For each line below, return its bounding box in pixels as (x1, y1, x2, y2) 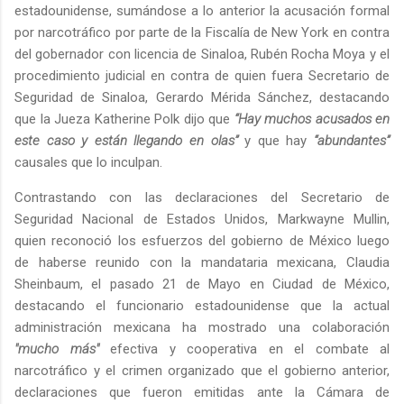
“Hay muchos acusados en (234, 111, 390, 128)
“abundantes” (314, 133, 390, 150)
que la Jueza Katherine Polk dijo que (14, 111, 234, 128)
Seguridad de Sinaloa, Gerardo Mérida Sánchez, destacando (14, 89, 390, 106)
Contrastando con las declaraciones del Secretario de (14, 189, 390, 207)
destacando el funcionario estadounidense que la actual (14, 298, 390, 315)
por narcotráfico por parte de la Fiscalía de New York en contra (14, 24, 390, 41)
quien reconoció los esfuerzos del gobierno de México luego (14, 233, 390, 250)
